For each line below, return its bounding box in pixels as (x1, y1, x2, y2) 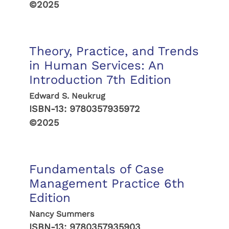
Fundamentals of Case (29, 162, 164, 176)
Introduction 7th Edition (29, 73, 171, 87)
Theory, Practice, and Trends (29, 44, 199, 58)
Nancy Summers (29, 209, 94, 219)
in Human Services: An (29, 58, 164, 73)
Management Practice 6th (29, 176, 185, 191)
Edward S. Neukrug (29, 91, 105, 101)
